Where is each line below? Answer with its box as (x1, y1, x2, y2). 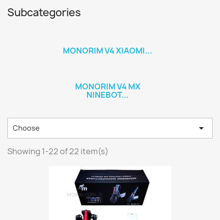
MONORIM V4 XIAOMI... (63, 45, 152, 56)
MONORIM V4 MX (75, 81, 140, 92)
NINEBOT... (86, 89, 129, 100)
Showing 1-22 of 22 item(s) (7, 146, 109, 157)
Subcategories (7, 5, 81, 20)
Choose (13, 123, 40, 133)
